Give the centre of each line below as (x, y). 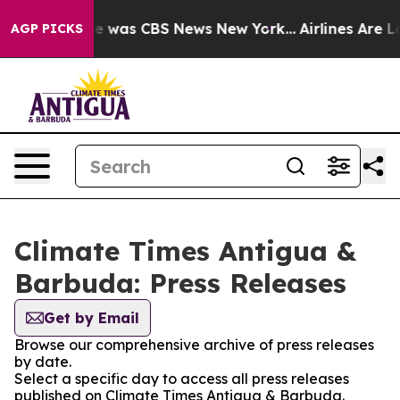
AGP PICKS (47, 29)
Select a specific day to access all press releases (182, 379)
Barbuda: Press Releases (180, 283)
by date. (43, 362)
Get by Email (92, 318)
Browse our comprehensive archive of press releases (194, 345)
